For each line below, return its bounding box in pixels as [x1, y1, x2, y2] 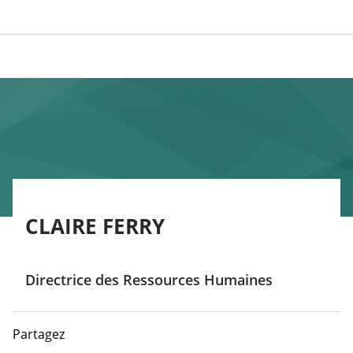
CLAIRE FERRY [25, 212, 165, 240]
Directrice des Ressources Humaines [25, 270, 273, 289]
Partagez [13, 325, 65, 343]
